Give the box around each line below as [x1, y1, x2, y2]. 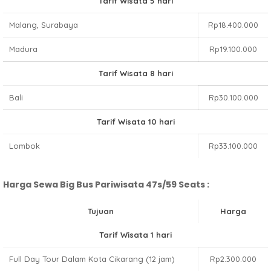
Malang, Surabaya [9, 20, 78, 30]
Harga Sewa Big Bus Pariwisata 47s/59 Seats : [3, 178, 209, 191]
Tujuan [87, 206, 114, 216]
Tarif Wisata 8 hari [98, 68, 173, 78]
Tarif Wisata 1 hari [99, 230, 172, 240]
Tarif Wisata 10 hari [96, 117, 175, 126]
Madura [9, 44, 38, 54]
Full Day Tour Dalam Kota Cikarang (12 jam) [9, 254, 175, 264]
